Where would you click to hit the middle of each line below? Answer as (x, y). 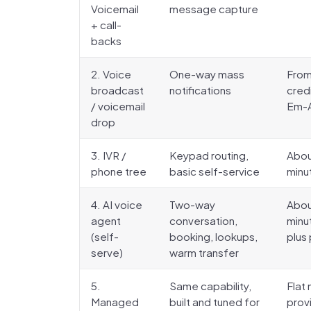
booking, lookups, (213, 236)
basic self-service (215, 171)
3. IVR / (109, 155)
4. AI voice (117, 204)
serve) (107, 252)
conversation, (203, 220)
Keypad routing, (209, 155)
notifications (200, 90)
